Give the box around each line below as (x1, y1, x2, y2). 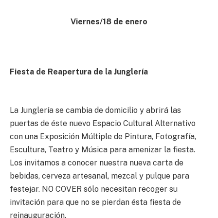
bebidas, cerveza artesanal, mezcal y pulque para (10, 171, 189, 181)
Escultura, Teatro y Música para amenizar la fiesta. (10, 145, 195, 154)
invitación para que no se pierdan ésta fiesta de (10, 197, 181, 207)
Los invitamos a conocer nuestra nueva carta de (10, 158, 183, 167)
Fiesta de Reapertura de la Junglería (10, 67, 148, 77)
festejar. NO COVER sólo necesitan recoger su (10, 184, 178, 194)
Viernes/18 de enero (71, 17, 147, 26)
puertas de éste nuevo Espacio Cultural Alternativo (10, 118, 196, 128)
